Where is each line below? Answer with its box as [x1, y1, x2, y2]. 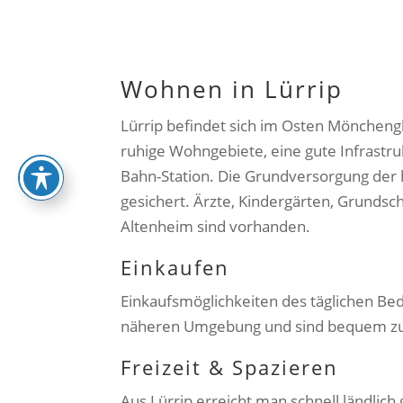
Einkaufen [121, 254, 230, 282]
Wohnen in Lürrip [121, 73, 344, 106]
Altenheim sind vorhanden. [121, 216, 311, 237]
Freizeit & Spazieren [121, 354, 339, 381]
